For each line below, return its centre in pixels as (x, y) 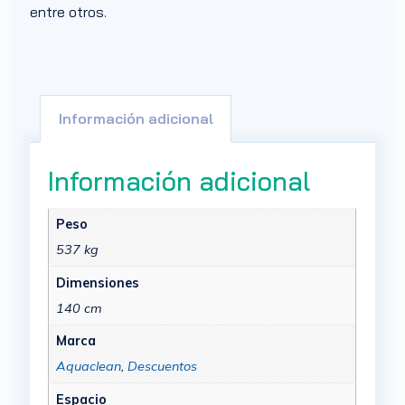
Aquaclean (88, 367)
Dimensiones (97, 283)
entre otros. (69, 12)
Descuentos (162, 367)
